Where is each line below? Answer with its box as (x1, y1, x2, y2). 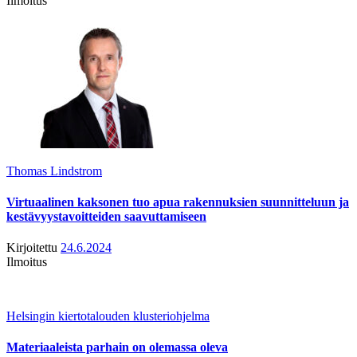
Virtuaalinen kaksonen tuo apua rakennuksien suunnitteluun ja (6, 194, 349, 209)
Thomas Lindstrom (6, 163, 102, 178)
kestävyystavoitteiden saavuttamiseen (6, 209, 206, 223)
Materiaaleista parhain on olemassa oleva (6, 340, 228, 355)
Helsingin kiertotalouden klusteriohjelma (6, 309, 210, 324)
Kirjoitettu (6, 241, 57, 255)
